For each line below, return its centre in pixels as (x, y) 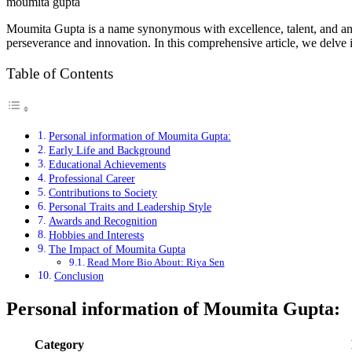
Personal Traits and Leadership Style (130, 207)
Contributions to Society (103, 193)
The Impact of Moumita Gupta (117, 249)
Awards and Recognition (103, 221)
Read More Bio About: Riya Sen (156, 262)
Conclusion (79, 276)
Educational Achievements (107, 165)
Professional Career (92, 179)
